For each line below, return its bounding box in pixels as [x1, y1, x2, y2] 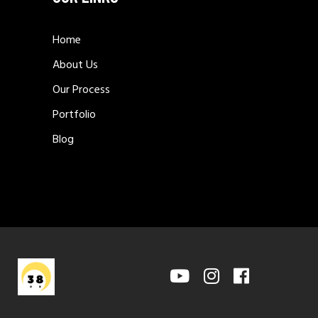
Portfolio [53, 105, 96, 124]
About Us [53, 55, 98, 75]
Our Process [53, 80, 110, 99]
